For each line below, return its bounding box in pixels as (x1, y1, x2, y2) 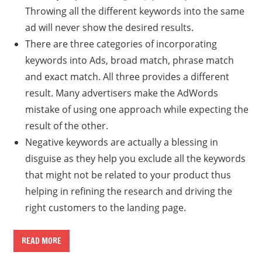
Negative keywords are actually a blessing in (25, 135, 218, 149)
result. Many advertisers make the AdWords (25, 86, 218, 99)
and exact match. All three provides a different (25, 70, 229, 83)
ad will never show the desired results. (25, 20, 194, 34)
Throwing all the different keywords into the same (25, 4, 244, 18)
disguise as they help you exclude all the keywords (25, 151, 246, 165)
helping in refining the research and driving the (25, 184, 232, 198)
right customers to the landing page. (25, 201, 186, 214)
